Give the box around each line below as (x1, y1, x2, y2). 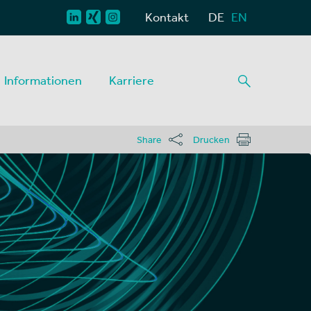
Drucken (193, 134, 230, 145)
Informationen (4, 73, 82, 87)
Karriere (109, 73, 154, 87)
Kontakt (145, 10, 189, 24)
